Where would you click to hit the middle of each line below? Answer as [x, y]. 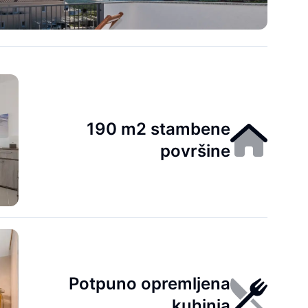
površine [196, 151]
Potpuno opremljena [150, 284]
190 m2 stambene [159, 129]
